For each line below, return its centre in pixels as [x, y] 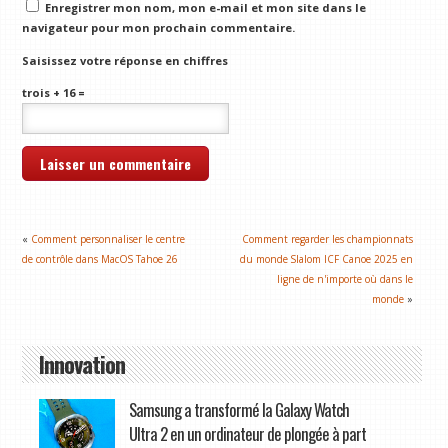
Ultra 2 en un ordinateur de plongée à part [247, 433]
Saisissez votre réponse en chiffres [125, 60]
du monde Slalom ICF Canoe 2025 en [327, 258]
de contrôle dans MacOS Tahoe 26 [100, 258]
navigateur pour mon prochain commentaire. [159, 28]
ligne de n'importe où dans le [345, 278]
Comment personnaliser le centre [108, 238]
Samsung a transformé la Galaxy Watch [238, 409]
